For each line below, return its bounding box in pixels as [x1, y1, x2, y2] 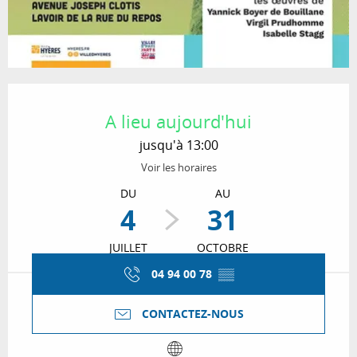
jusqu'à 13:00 [139, 136, 218, 154]
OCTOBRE [196, 240, 249, 256]
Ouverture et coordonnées [8, 84, 222, 106]
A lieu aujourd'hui [105, 110, 252, 133]
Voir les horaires [140, 161, 217, 175]
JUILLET [108, 240, 147, 256]
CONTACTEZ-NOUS [142, 306, 244, 323]
